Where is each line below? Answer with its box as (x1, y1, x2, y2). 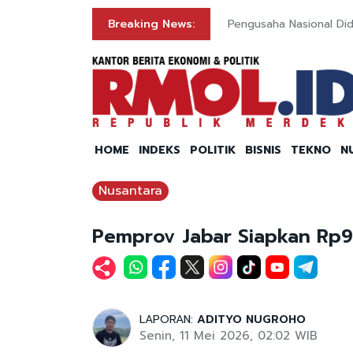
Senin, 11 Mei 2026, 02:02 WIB (139, 327, 318, 345)
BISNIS (245, 142, 281, 159)
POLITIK (190, 142, 236, 159)
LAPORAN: (139, 311, 197, 329)
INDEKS (139, 142, 180, 159)
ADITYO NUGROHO (197, 311, 306, 329)
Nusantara (98, 181, 162, 201)
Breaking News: (108, 16, 195, 32)
